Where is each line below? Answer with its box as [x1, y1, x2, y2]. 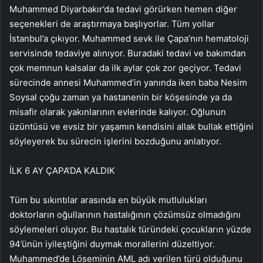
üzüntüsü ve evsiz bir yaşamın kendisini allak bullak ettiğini [9, 121, 254, 133]
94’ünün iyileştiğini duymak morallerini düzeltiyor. [9, 238, 215, 250]
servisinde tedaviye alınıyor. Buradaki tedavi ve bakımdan [9, 48, 246, 59]
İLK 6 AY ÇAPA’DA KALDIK [9, 165, 115, 177]
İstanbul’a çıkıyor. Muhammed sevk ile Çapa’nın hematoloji [9, 33, 249, 45]
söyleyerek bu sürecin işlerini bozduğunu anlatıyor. [9, 136, 221, 147]
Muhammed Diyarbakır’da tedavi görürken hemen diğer [9, 4, 237, 15]
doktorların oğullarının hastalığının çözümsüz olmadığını [9, 209, 241, 221]
